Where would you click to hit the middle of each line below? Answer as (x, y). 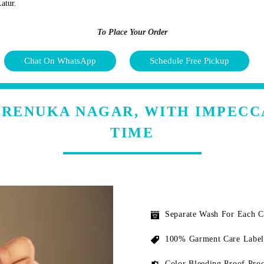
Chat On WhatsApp (60, 60)
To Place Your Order (132, 32)
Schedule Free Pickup (189, 60)
